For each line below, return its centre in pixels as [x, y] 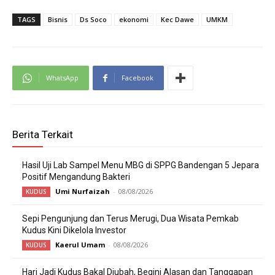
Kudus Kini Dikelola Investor [74, 230]
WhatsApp [62, 78]
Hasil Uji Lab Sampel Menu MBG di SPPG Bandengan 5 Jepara [141, 165]
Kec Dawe [177, 20]
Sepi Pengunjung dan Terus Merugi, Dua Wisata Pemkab [130, 219]
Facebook [137, 78]
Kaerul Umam [80, 245]
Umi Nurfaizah [83, 192]
